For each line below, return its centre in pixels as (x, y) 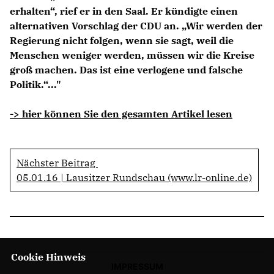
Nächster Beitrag (57, 162)
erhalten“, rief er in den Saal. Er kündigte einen (124, 11)
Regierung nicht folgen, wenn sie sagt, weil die (122, 40)
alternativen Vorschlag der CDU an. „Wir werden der (136, 25)
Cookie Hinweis (48, 257)
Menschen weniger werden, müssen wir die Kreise (132, 55)
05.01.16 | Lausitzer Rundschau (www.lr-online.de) (134, 177)
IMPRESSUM (137, 266)
